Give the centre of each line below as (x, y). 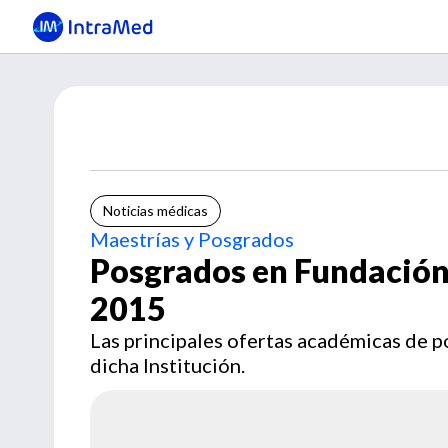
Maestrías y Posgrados (192, 239)
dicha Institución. (167, 365)
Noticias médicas (155, 210)
